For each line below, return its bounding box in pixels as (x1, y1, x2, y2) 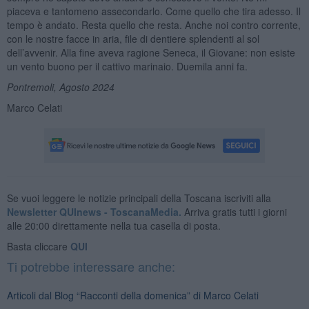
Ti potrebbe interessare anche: (6, 257, 175, 275)
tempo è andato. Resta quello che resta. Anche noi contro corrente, (6, 17, 301, 32)
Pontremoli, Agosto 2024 (6, 79, 114, 94)
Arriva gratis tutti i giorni (181, 204, 287, 219)
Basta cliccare (6, 239, 70, 253)
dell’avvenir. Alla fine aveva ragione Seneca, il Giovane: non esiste (6, 45, 295, 59)
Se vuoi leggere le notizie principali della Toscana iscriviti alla (6, 190, 271, 205)
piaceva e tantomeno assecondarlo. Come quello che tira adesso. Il (6, 3, 301, 18)
